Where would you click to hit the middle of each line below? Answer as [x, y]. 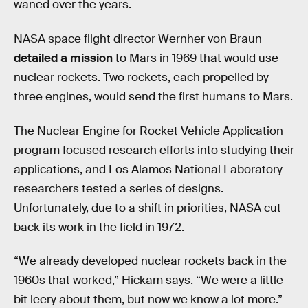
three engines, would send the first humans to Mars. [153, 97]
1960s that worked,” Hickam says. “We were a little [148, 280]
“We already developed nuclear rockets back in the [150, 261]
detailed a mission [63, 58]
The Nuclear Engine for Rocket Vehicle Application [148, 131]
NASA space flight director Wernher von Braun [138, 39]
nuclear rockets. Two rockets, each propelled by [141, 78]
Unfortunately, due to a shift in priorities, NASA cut [147, 208]
